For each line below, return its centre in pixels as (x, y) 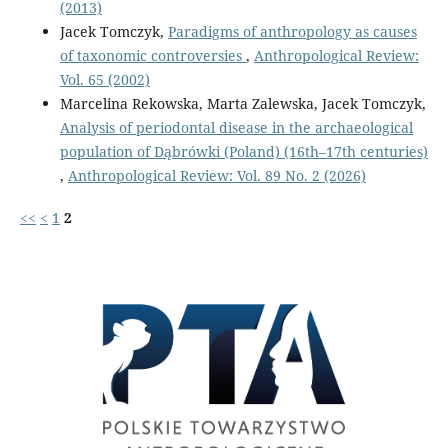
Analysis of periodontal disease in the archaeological (236, 127)
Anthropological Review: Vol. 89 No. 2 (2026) (216, 175)
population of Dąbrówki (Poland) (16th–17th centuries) (243, 151)
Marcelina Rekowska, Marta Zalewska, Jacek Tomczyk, (242, 103)
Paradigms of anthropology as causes (292, 31)
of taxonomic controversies (152, 55)
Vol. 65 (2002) (104, 79)
